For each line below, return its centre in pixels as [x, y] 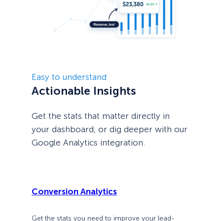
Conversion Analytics [74, 191]
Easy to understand [69, 77]
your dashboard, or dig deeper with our [110, 129]
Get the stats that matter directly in [101, 116]
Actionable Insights [84, 91]
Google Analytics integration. [88, 142]
